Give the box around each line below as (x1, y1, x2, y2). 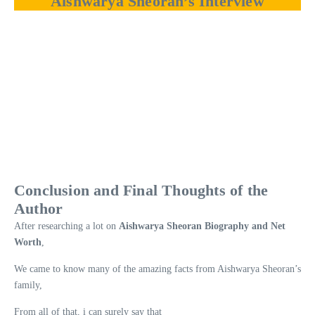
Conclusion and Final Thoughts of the (14, 181, 269, 200)
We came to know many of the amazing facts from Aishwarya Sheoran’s (14, 264, 301, 275)
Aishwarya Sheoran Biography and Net (119, 221, 285, 232)
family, (14, 280, 42, 291)
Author (14, 200, 63, 218)
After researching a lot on (14, 221, 119, 232)
